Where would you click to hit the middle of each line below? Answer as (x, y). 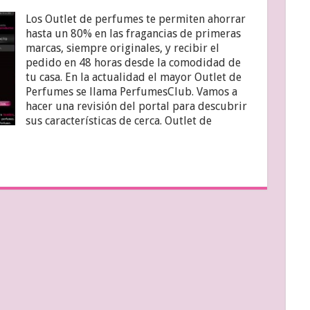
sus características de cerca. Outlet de (118, 120)
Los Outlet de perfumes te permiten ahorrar (135, 19)
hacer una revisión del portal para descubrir (136, 106)
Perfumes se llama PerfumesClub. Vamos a (131, 91)
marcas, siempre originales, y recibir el (122, 48)
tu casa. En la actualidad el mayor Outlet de (133, 77)
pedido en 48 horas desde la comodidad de (133, 62)
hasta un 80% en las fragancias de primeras (133, 33)
